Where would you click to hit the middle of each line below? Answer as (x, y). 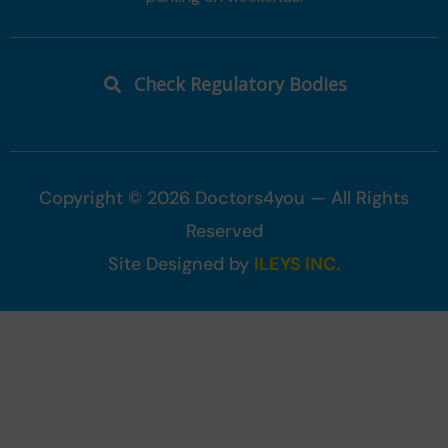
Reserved (224, 230)
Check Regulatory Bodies (240, 83)
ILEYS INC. (297, 263)
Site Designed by (180, 263)
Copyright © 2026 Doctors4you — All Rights (224, 197)
